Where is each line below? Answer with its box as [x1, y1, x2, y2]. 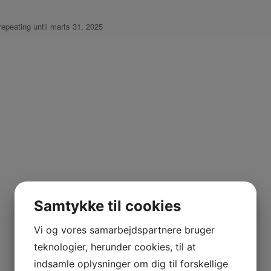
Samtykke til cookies [34, 197, 181, 215]
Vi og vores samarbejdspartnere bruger [34, 224, 215, 236]
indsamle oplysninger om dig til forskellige [34, 258, 228, 270]
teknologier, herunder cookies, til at [34, 241, 196, 253]
